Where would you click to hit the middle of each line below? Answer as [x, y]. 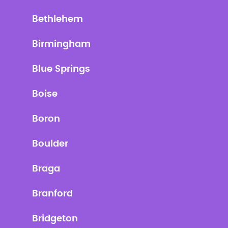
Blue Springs [61, 69]
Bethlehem [57, 19]
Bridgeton [55, 219]
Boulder [50, 144]
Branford [52, 194]
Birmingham [61, 44]
